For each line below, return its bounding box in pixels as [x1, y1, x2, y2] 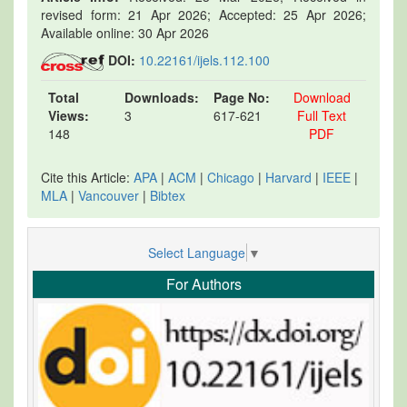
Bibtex [150, 185, 185, 204]
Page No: [213, 87, 270, 106]
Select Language [147, 243, 245, 263]
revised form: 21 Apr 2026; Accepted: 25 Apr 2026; [41, 5, 366, 24]
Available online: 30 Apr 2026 [41, 23, 209, 42]
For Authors [165, 273, 242, 295]
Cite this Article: [41, 167, 134, 186]
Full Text [297, 105, 346, 124]
